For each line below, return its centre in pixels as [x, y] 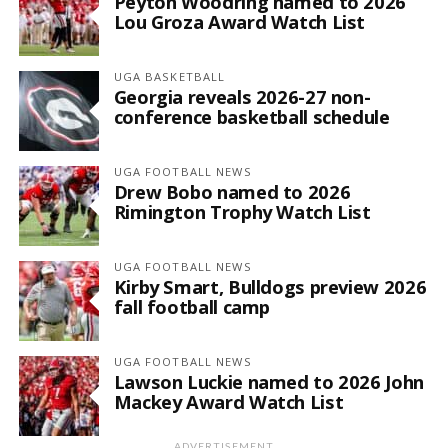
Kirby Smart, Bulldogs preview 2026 [270, 287]
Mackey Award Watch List [228, 402]
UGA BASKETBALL [169, 77]
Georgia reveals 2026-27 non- [242, 97]
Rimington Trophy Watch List [242, 212]
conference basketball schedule [251, 117]
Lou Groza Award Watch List [239, 22]
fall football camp [192, 307]
